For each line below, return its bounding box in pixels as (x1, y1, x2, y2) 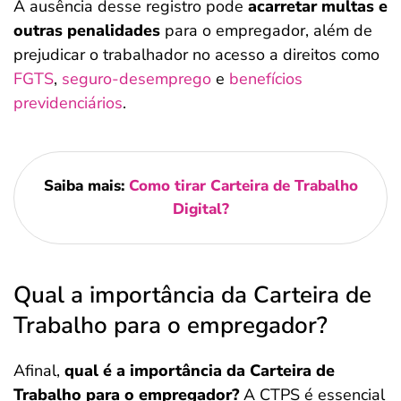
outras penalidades (13, 20, 160, 41)
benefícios (229, 68, 303, 90)
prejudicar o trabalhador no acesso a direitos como (13, 44, 380, 65)
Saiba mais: (43, 175, 129, 196)
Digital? (172, 199, 229, 219)
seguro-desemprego (62, 68, 211, 90)
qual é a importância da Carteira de (64, 360, 335, 381)
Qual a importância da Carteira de (13, 279, 371, 311)
